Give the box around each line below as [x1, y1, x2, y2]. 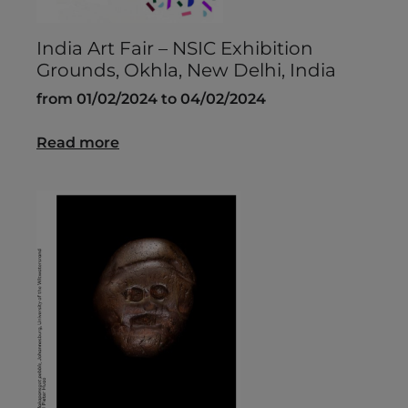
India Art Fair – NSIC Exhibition [36, 37, 313, 60]
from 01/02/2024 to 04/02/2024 [36, 90, 266, 108]
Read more [36, 134, 119, 152]
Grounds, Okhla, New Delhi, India [36, 59, 336, 82]
